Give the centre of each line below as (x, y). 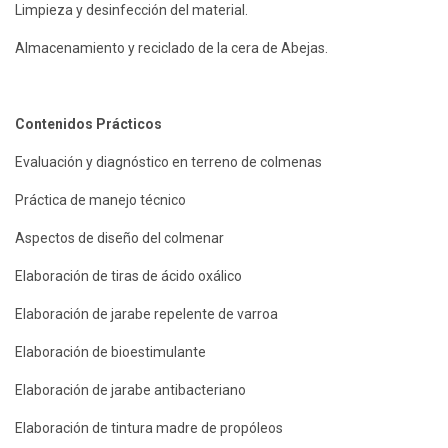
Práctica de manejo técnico (100, 199)
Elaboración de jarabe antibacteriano (130, 389)
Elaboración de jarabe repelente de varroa (146, 313)
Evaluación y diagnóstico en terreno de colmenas (168, 161)
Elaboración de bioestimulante (110, 351)
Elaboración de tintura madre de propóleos (149, 427)
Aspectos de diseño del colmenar (119, 237)
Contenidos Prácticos (88, 123)
